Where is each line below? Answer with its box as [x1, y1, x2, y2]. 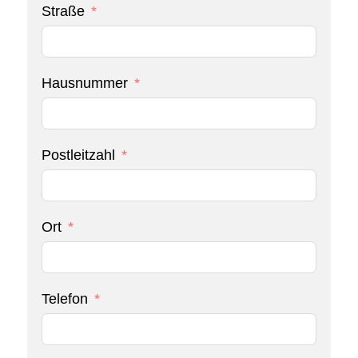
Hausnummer [41, 75, 128, 92]
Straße [41, 3, 85, 20]
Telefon [41, 291, 88, 308]
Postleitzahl [41, 147, 115, 164]
